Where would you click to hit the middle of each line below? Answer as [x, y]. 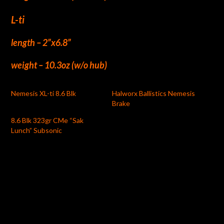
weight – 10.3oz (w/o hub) [59, 65]
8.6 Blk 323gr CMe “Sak [47, 120]
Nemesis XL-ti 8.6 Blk [44, 93]
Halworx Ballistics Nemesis [153, 93]
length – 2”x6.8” [41, 42]
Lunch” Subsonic [37, 130]
